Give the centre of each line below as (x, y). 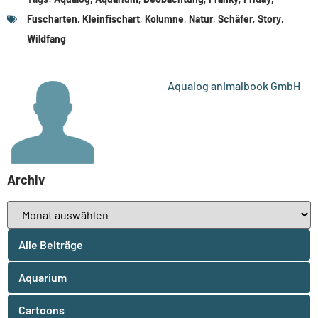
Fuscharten (52, 18)
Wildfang (46, 38)
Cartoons (42, 309)
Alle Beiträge (51, 244)
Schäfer (235, 18)
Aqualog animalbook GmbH (234, 85)
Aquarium (43, 277)
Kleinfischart (111, 18)
